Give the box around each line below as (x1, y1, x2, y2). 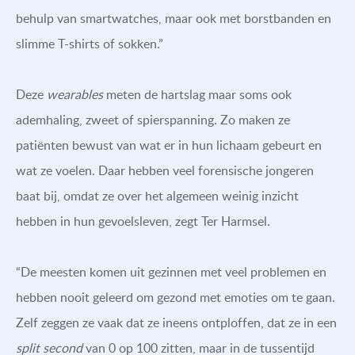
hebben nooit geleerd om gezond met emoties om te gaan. (16, 288, 335, 306)
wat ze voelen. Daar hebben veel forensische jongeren (16, 161, 314, 179)
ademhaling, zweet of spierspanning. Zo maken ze (16, 110, 290, 128)
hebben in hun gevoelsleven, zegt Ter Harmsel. (16, 212, 270, 230)
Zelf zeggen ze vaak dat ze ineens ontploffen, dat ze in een (16, 313, 337, 331)
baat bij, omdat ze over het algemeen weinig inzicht (16, 186, 299, 204)
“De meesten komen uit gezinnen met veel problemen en (16, 262, 326, 281)
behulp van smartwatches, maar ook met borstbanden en (16, 9, 331, 27)
